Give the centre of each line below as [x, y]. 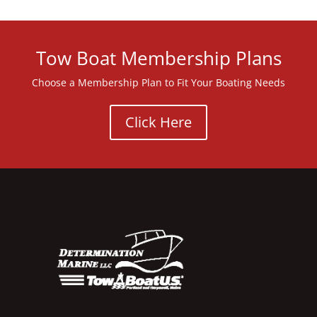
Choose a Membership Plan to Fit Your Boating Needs [158, 82]
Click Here [158, 122]
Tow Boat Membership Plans [158, 58]
